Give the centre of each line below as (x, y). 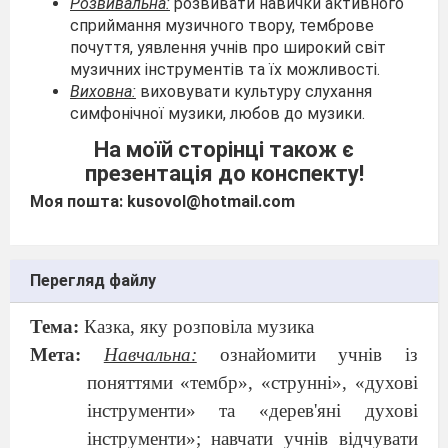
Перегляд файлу (93, 280)
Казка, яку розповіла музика (199, 326)
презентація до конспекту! (224, 173)
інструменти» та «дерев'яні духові (252, 410)
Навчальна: (150, 354)
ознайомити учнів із (318, 354)
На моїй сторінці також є (224, 149)
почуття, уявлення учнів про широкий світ (228, 47)
